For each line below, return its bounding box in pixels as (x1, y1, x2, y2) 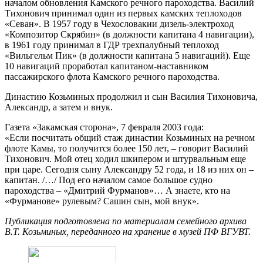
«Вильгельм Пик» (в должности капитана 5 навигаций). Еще (5, 50, 250, 61)
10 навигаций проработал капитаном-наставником (5, 61, 208, 72)
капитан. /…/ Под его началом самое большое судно (5, 175, 213, 186)
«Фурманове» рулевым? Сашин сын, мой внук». (5, 196, 199, 207)
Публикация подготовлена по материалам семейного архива (5, 216, 247, 227)
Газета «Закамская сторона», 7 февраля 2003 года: (5, 122, 204, 133)
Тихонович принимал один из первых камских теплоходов (5, 8, 242, 19)
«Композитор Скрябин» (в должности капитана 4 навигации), (5, 29, 254, 40)
